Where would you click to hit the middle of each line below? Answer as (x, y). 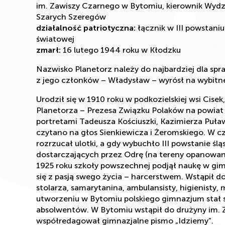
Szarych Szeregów (71, 17)
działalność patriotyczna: (86, 28)
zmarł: (48, 50)
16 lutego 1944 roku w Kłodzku (121, 50)
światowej (55, 39)
